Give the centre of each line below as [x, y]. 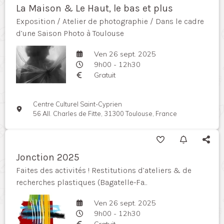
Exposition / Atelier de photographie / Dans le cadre [110, 21]
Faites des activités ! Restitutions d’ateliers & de [104, 170]
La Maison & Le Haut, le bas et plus [94, 8]
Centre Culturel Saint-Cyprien [78, 104]
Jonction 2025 [48, 157]
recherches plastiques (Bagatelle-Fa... [82, 182]
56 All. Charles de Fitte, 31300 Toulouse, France [105, 114]
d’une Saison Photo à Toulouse [70, 33]
